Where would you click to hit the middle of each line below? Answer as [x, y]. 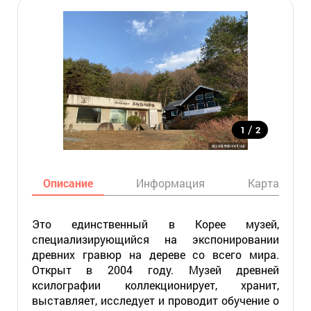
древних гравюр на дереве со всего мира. [155, 254]
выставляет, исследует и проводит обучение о [155, 300]
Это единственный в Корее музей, [155, 224]
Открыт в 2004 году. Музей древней [155, 270]
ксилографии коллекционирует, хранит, [155, 285]
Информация [170, 183]
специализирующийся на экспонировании [155, 239]
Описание [68, 183]
